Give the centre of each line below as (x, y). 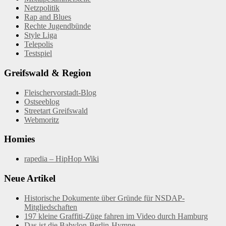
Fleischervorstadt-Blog (60, 92)
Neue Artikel (30, 178)
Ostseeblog (42, 101)
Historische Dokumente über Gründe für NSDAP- (104, 198)
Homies (19, 139)
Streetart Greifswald (56, 110)
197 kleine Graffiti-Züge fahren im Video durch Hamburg (116, 216)
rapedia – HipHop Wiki (62, 159)
